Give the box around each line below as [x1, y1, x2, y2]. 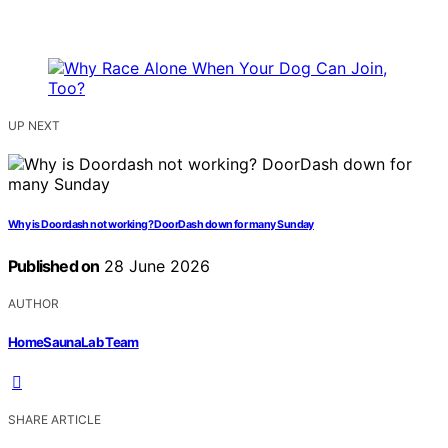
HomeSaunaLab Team [8, 333, 139, 350]
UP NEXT [8, 118, 60, 134]
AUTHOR [8, 296, 59, 312]
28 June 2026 [99, 256, 211, 277]
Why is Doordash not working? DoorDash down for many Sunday [8, 218, 314, 232]
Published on [8, 256, 100, 277]
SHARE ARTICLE [8, 411, 101, 427]
